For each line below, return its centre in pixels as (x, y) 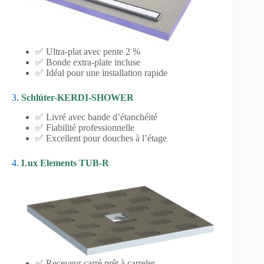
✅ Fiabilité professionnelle (85, 127)
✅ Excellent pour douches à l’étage (101, 138)
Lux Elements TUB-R (65, 163)
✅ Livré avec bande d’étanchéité (96, 117)
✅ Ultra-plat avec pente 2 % (88, 51)
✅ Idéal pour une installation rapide (101, 72)
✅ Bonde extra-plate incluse (88, 62)
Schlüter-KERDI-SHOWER (77, 97)
